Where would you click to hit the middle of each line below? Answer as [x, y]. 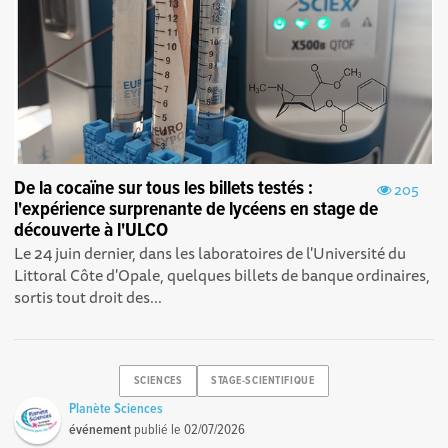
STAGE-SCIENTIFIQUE [263, 381]
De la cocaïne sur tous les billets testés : [164, 188]
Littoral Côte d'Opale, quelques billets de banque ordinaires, [222, 274]
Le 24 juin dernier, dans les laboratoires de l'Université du [210, 252]
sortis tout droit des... [88, 296]
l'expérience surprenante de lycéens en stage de [196, 209]
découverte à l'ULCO [91, 230]
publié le [158, 429]
